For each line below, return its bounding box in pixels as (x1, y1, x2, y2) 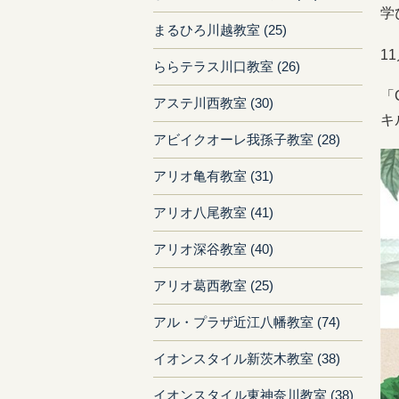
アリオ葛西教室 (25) (153, 278, 273, 293)
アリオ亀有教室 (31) (153, 168, 273, 183)
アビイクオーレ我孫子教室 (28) (153, 132, 340, 147)
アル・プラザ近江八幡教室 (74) (153, 314, 340, 330)
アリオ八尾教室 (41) (153, 205, 273, 220)
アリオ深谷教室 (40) (153, 241, 273, 256)
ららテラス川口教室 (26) (153, 59, 300, 74)
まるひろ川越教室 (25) (153, 22, 287, 37)
